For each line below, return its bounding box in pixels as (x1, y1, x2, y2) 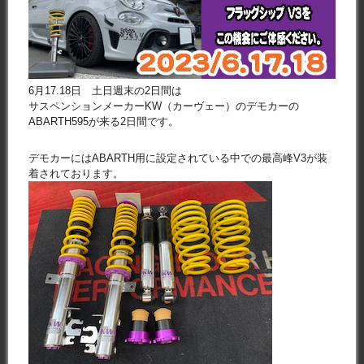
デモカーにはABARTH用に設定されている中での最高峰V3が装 (28, 151, 327, 164)
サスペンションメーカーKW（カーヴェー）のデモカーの (28, 99, 299, 112)
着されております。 (28, 167, 123, 180)
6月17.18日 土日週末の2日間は (28, 84, 182, 97)
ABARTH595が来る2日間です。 (28, 115, 179, 128)
